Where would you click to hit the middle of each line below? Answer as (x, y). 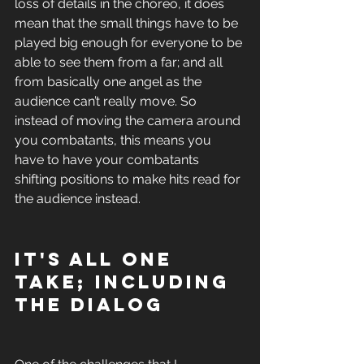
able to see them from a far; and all (120, 62)
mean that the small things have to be (128, 23)
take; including (126, 282)
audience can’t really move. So (107, 101)
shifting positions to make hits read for (129, 179)
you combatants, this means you (115, 140)
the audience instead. (79, 198)
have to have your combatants (108, 159)
